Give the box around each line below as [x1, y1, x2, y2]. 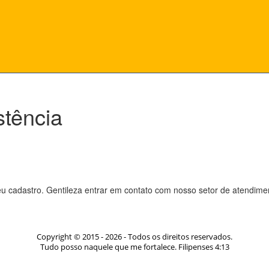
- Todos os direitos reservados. [122, 232, 232, 242]
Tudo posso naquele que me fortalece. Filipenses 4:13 [40, 242, 229, 252]
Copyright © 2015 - [37, 232, 105, 242]
